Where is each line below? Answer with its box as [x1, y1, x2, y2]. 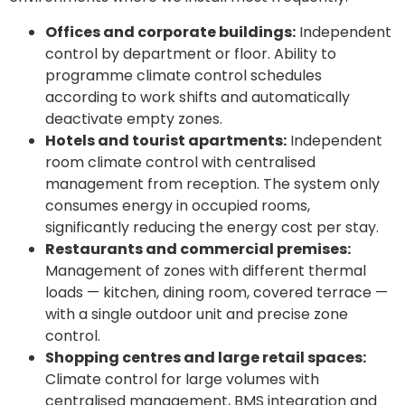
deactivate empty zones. [45, 108, 222, 129]
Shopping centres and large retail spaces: [45, 346, 366, 368]
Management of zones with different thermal [45, 259, 366, 281]
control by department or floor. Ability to [45, 42, 336, 64]
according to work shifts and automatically [45, 86, 350, 108]
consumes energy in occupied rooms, [45, 194, 310, 216]
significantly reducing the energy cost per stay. [45, 216, 379, 238]
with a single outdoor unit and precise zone [45, 303, 348, 325]
